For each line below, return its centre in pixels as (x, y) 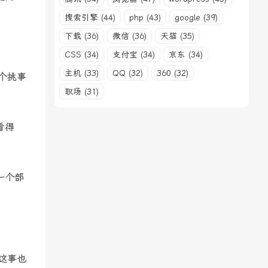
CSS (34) (82, 54)
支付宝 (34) (134, 54)
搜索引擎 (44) (90, 17)
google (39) (196, 17)
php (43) (145, 17)
